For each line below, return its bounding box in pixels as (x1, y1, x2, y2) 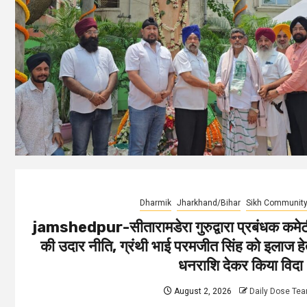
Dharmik (140, 197, 171, 208)
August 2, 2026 (172, 286, 232, 296)
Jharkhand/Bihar (177, 197, 241, 208)
